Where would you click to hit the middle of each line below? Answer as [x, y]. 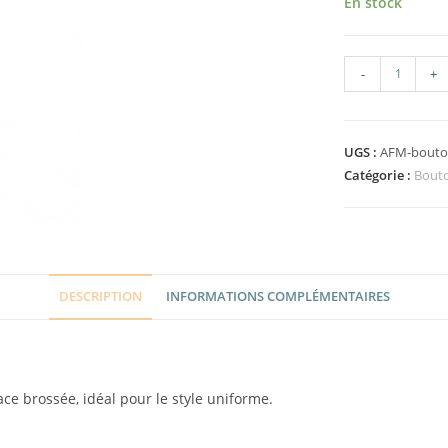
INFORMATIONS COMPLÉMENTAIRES [277, 296]
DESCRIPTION [100, 296]
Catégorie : [379, 174]
